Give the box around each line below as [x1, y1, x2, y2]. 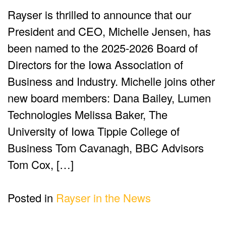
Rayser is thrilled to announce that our [8, 7, 191, 23]
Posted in [8, 190, 56, 206]
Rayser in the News [56, 190, 151, 206]
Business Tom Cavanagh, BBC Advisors [8, 140, 204, 156]
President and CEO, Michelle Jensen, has [8, 23, 211, 39]
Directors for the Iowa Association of [8, 56, 183, 73]
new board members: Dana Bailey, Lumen [8, 90, 211, 106]
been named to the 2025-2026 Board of [8, 40, 198, 56]
